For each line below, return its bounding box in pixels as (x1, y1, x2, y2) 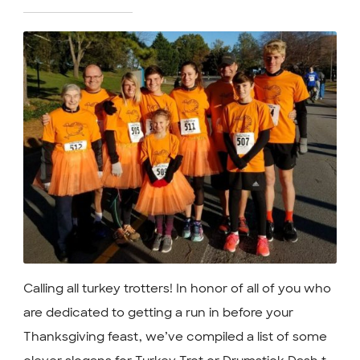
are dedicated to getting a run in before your (22, 304, 293, 321)
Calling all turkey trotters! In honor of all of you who (22, 280, 331, 297)
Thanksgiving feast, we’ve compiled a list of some (22, 328, 327, 345)
